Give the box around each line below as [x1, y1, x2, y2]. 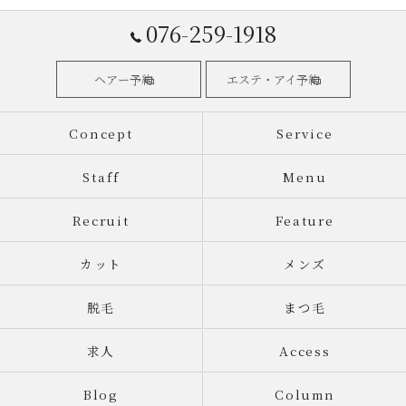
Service [276, 124, 333, 142]
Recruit [72, 211, 130, 229]
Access [278, 342, 332, 360]
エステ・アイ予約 [227, 71, 320, 88]
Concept [68, 124, 134, 142]
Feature [275, 211, 335, 229]
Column [274, 385, 336, 403]
